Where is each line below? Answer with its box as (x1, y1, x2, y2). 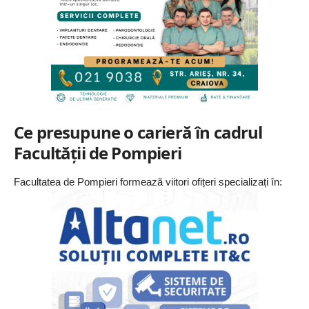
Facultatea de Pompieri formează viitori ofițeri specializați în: (14, 176, 282, 188)
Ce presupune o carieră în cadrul (14, 120, 263, 143)
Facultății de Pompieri (14, 141, 181, 164)
